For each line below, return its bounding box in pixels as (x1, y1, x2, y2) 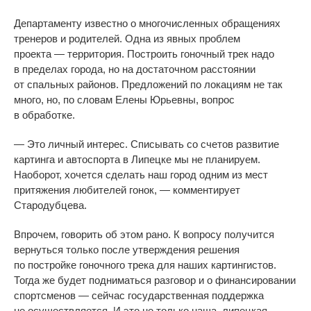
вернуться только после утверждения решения (14, 243, 239, 255)
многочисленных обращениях (139, 17, 280, 29)
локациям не (204, 78, 264, 90)
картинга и (14, 153, 63, 165)
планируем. (205, 153, 260, 165)
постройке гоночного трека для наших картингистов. (28, 258, 276, 271)
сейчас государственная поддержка (89, 289, 264, 301)
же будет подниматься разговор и (42, 274, 204, 286)
